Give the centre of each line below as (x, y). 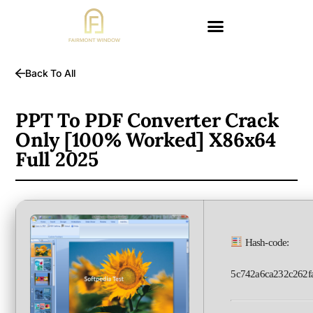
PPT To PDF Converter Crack (147, 120)
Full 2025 (57, 159)
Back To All (51, 73)
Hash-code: (266, 242)
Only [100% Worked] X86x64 (146, 139)
